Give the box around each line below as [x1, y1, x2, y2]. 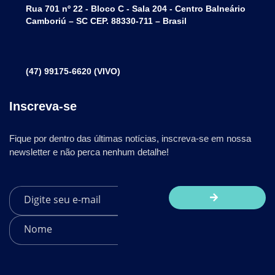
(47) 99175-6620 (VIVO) [26, 66, 120, 76]
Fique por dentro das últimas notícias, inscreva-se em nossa [9, 133, 251, 144]
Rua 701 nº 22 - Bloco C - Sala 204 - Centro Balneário [26, 3, 246, 14]
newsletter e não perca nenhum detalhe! [9, 146, 169, 157]
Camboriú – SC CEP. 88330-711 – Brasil [26, 15, 187, 26]
